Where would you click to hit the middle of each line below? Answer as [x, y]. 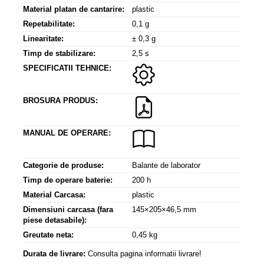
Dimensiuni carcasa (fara [68, 209]
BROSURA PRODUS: [60, 100]
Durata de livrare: [54, 253]
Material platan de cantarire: [74, 9]
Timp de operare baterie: [68, 180]
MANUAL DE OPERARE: [67, 133]
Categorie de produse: [63, 165]
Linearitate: [43, 38]
